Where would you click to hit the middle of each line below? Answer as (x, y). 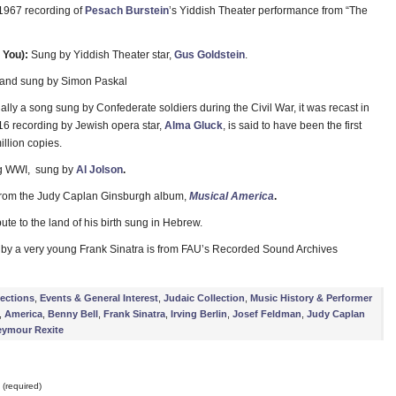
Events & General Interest (99, 298)
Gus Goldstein (209, 55)
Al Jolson (99, 170)
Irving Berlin (199, 314)
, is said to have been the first (292, 126)
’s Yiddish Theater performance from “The (268, 11)
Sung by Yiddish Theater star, (101, 55)
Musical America (232, 196)
